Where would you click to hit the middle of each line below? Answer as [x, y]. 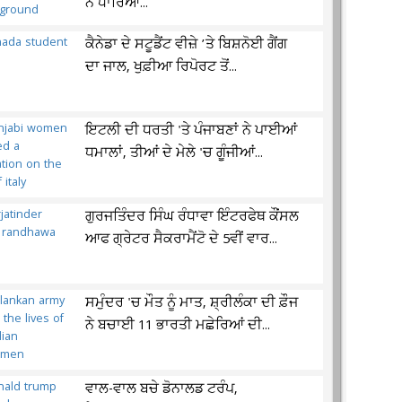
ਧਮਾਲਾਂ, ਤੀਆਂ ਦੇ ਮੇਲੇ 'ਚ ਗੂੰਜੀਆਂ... [175, 153]
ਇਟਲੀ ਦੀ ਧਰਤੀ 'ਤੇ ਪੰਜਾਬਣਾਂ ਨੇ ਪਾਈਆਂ [192, 131]
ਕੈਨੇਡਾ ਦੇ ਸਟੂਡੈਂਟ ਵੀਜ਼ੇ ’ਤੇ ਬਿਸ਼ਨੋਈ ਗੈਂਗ [187, 45]
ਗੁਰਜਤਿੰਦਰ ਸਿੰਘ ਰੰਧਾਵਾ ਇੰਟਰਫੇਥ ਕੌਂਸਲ [192, 217]
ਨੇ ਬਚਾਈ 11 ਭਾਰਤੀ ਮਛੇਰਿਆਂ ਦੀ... [178, 326]
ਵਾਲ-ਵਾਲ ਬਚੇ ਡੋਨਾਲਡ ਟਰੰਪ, [162, 389]
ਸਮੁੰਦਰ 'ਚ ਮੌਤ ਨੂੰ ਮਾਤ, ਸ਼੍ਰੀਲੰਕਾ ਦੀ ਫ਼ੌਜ [192, 303]
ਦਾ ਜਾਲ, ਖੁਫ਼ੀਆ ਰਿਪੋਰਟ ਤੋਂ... [162, 67]
